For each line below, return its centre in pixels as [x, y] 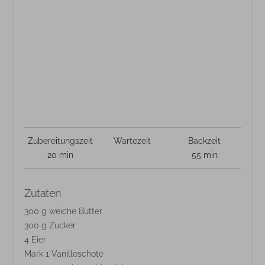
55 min [204, 155]
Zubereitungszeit [60, 141]
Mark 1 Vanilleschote [64, 254]
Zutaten [43, 193]
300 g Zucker [50, 226]
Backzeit [205, 141]
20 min [60, 155]
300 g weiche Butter [63, 211]
